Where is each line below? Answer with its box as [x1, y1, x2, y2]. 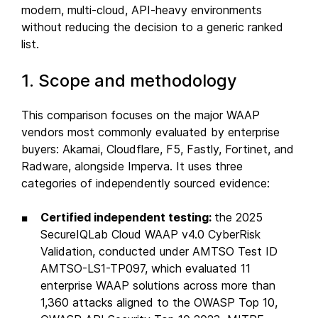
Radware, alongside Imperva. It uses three [21, 158, 243, 173]
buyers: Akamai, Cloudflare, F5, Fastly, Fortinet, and [21, 141, 294, 156]
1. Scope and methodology [21, 70, 237, 91]
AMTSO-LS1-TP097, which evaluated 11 [40, 261, 251, 275]
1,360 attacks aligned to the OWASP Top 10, [40, 295, 278, 309]
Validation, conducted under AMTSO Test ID [40, 243, 278, 258]
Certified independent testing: [40, 209, 214, 224]
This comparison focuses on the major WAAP [21, 107, 260, 122]
